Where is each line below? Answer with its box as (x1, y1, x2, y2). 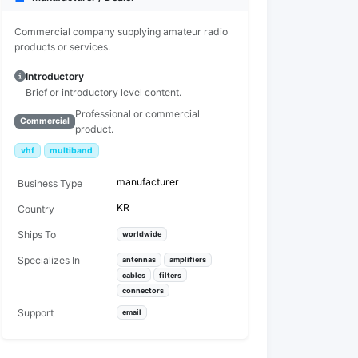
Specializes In (18, 254, 80, 267)
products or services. (14, 41, 110, 53)
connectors (121, 285, 164, 295)
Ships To (18, 229, 56, 241)
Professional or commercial (74, 108, 200, 120)
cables (121, 270, 145, 280)
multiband (50, 145, 93, 156)
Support (18, 307, 54, 320)
